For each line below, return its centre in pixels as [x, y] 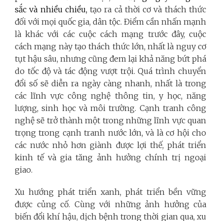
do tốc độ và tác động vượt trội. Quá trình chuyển [110, 71]
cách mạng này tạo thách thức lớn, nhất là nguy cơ [110, 46]
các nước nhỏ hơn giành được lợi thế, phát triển [110, 145]
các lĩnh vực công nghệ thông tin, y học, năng [110, 95]
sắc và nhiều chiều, [53, 9]
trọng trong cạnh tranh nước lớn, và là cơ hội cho [110, 132]
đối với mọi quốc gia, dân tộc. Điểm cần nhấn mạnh [110, 21]
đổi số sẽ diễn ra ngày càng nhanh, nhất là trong [110, 83]
